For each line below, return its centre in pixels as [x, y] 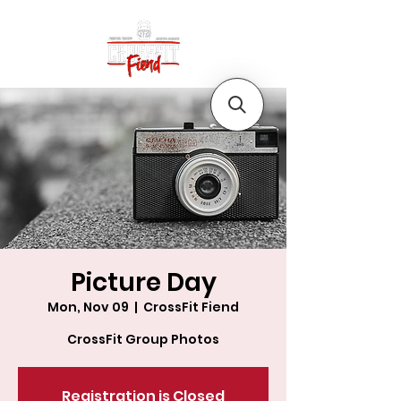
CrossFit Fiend [191, 307]
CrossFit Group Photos [143, 339]
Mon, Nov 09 [88, 307]
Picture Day [143, 282]
